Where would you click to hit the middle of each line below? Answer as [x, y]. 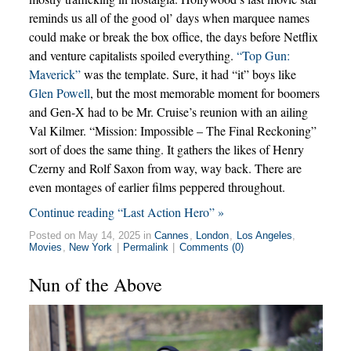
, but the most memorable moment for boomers [204, 92]
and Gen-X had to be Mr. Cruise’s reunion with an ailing [168, 111]
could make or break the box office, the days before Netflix [173, 36]
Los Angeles [264, 235]
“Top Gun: [263, 55]
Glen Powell [59, 92]
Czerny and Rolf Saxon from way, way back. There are [165, 168]
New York [91, 247]
